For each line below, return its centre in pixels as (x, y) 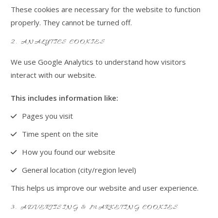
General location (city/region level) (79, 170)
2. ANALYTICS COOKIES (58, 42)
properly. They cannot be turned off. (72, 22)
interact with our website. (54, 75)
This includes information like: (65, 98)
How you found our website (68, 152)
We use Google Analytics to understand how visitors (99, 62)
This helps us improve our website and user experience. (105, 188)
